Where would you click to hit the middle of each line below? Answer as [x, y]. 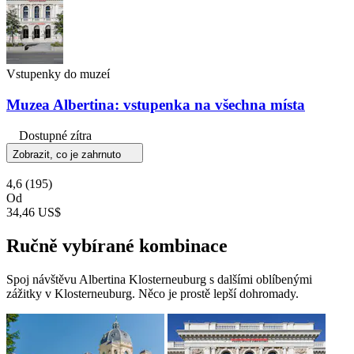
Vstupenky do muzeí [58, 74]
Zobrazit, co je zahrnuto [68, 154]
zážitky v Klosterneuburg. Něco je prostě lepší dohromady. [153, 293]
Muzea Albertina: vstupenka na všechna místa [156, 105]
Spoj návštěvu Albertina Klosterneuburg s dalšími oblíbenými [159, 279]
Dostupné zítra [55, 135]
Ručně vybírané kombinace [117, 245]
